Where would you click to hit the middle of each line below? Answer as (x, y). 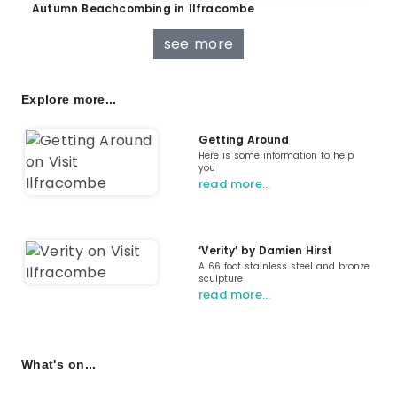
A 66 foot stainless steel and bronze (284, 267)
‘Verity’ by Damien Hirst (265, 251)
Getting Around (244, 140)
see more (198, 44)
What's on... (59, 365)
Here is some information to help (276, 156)
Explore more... (69, 100)
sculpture (221, 279)
